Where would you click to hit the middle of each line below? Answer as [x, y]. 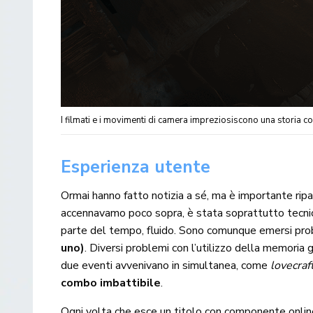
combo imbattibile [111, 283]
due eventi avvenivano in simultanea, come [166, 265]
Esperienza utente [136, 167]
